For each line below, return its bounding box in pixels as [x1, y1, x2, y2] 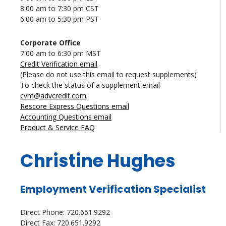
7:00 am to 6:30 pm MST [20, 48, 101, 59]
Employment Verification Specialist [20, 182, 206, 197]
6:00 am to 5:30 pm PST [20, 14, 99, 24]
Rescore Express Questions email [20, 101, 129, 111]
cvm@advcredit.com [20, 91, 86, 101]
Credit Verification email [20, 59, 97, 69]
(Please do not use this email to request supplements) [20, 70, 197, 80]
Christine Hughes [20, 148, 176, 174]
